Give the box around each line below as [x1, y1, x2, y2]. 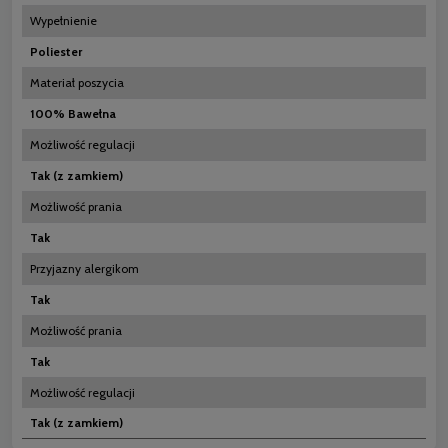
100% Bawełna [30, 105, 116, 121]
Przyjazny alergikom [30, 260, 139, 276]
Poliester [30, 43, 82, 59]
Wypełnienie [30, 12, 97, 28]
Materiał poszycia [30, 74, 124, 90]
